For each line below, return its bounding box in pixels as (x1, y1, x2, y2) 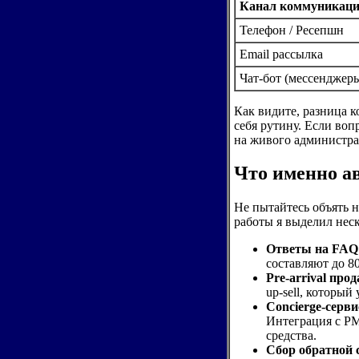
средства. (265, 329, 317, 343)
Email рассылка (239, 46, 323, 61)
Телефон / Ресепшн (239, 22, 344, 37)
